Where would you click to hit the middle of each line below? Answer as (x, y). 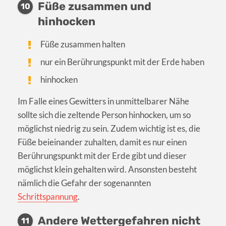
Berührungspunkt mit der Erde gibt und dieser (102, 156)
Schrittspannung (48, 197)
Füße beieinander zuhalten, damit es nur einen (102, 142)
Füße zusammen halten (83, 44)
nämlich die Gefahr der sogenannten (84, 183)
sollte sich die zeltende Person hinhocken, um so (104, 115)
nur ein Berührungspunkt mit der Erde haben (123, 62)
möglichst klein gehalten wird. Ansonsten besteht (107, 169)
